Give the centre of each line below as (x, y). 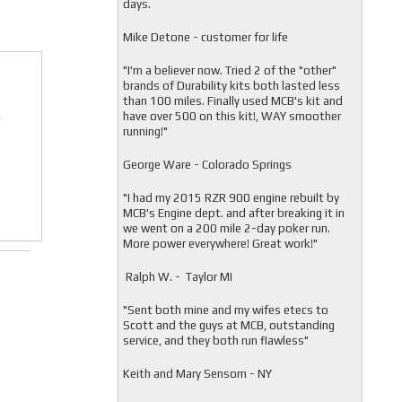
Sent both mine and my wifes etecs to (227, 310)
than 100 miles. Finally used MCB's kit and (232, 101)
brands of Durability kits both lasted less (231, 86)
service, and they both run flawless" (215, 341)
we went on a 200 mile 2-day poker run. (226, 228)
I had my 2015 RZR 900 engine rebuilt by (233, 198)
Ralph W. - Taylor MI (179, 277)
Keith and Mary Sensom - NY (197, 374)
